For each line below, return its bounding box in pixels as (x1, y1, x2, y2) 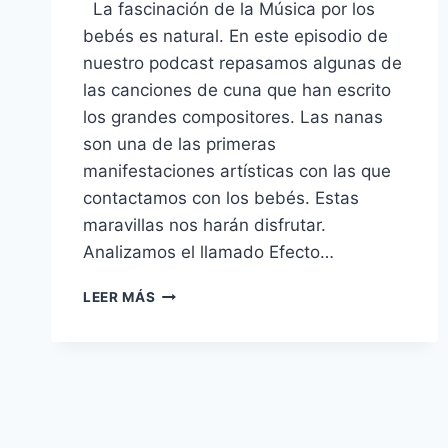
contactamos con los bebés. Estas (83, 188, 359, 209)
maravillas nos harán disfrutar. (83, 215, 326, 236)
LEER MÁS (83, 289, 156, 306)
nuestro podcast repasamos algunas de (83, 53, 402, 74)
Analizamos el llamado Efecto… (83, 242, 334, 263)
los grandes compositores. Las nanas (83, 107, 383, 128)
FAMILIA (154, 326, 215, 343)
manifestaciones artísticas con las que (83, 161, 391, 182)
